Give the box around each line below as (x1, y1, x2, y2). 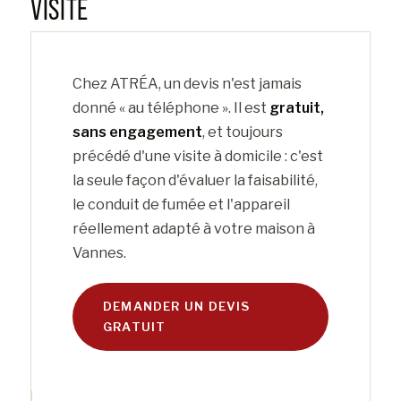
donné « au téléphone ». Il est (73, 99, 269, 117)
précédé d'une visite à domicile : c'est (73, 148, 323, 166)
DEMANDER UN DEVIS (103, 298, 251, 313)
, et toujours (202, 124, 283, 141)
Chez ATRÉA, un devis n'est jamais (73, 75, 302, 93)
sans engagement (73, 124, 202, 141)
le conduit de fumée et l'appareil (73, 196, 290, 214)
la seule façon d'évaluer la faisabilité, (73, 172, 318, 190)
